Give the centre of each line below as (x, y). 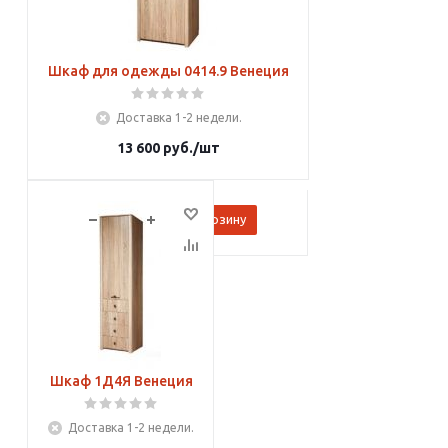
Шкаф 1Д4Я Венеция (121, 381)
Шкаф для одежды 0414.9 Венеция (168, 71)
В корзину (215, 219)
